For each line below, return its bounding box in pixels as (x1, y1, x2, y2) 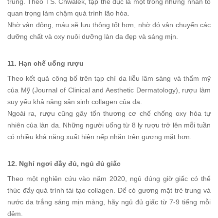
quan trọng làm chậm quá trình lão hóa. (7, 9, 129, 18)
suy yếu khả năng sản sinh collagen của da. (7, 98, 142, 106)
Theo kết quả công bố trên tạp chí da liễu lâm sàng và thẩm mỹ (7, 74, 211, 83)
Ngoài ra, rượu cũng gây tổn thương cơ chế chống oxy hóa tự (7, 109, 211, 118)
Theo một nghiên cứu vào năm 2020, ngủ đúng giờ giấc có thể (7, 175, 211, 183)
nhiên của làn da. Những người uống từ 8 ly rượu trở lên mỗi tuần (7, 121, 211, 129)
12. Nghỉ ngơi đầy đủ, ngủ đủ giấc (7, 160, 121, 168)
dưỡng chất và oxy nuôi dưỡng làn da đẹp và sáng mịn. (7, 33, 178, 41)
